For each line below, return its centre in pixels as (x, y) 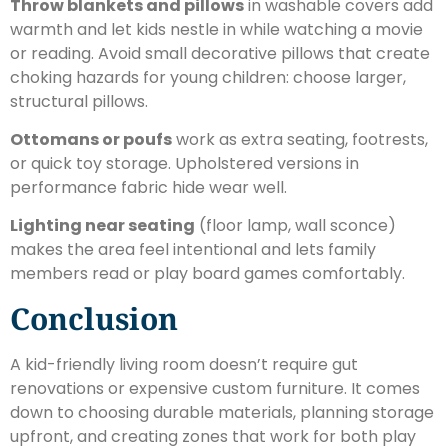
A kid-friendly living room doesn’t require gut (184, 364)
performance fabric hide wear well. (148, 188)
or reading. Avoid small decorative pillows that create (220, 53)
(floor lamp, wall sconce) (295, 226)
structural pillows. (79, 101)
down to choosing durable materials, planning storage (222, 412)
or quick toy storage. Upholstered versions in (184, 164)
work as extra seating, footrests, (300, 140)
